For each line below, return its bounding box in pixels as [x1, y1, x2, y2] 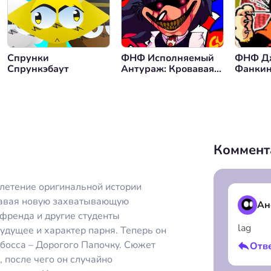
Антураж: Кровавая [121, 62, 214, 76]
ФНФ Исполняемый [121, 51, 214, 65]
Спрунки [7, 51, 49, 65]
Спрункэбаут [7, 62, 69, 76]
